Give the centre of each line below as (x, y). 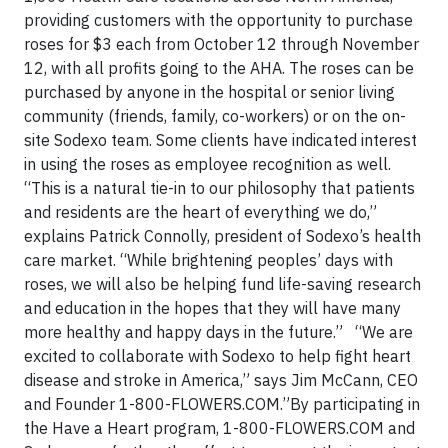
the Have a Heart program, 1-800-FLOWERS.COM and (219, 428)
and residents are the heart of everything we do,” (200, 212)
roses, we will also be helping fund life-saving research (222, 284)
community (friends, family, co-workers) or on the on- (215, 116)
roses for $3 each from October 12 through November (221, 44)
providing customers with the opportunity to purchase (218, 20)
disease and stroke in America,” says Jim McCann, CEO (221, 380)
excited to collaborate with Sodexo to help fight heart (217, 356)
